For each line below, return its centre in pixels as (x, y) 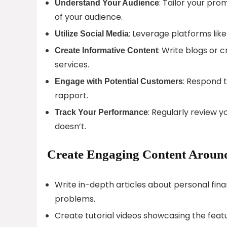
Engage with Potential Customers (119, 81)
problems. (75, 199)
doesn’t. (70, 126)
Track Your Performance (101, 112)
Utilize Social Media (92, 33)
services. (72, 64)
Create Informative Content (106, 50)
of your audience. (89, 17)
